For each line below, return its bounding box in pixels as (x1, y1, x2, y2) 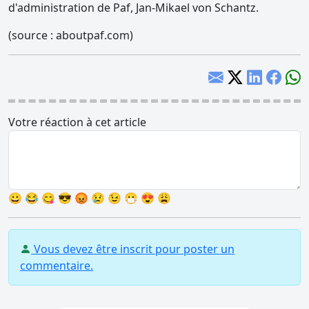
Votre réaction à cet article (8, 114, 146, 130)
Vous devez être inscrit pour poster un (31, 241, 235, 257)
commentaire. (20, 258, 93, 273)
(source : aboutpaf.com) (8, 28, 133, 43)
